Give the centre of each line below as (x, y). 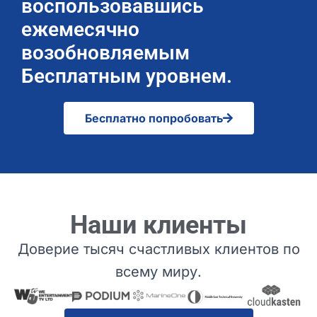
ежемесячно (80, 29)
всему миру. (158, 272)
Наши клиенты (158, 225)
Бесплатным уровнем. (127, 76)
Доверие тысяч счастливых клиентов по (158, 249)
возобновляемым (105, 53)
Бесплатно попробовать (154, 118)
